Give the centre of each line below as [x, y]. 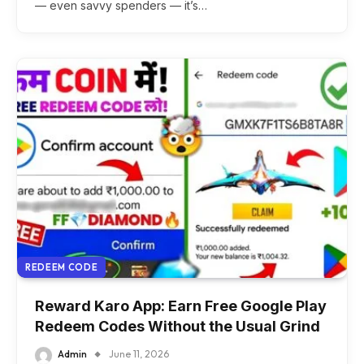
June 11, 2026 [139, 354]
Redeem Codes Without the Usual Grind [178, 327]
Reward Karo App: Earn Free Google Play [181, 306]
